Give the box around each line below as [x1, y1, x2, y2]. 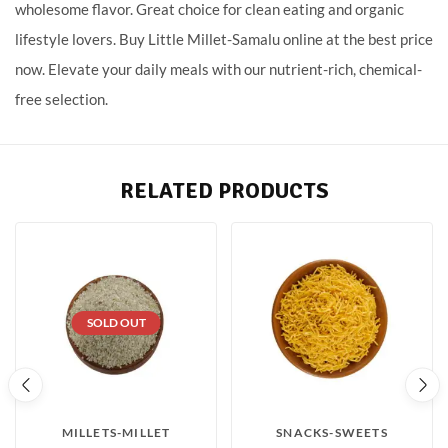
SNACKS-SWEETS [276, 425, 388, 441]
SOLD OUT [86, 315, 146, 331]
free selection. [15, 90, 108, 109]
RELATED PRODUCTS [119, 177, 329, 205]
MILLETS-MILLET [61, 425, 171, 441]
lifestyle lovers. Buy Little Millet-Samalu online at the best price [15, 30, 433, 49]
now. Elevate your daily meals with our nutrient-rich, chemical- [15, 60, 422, 79]
